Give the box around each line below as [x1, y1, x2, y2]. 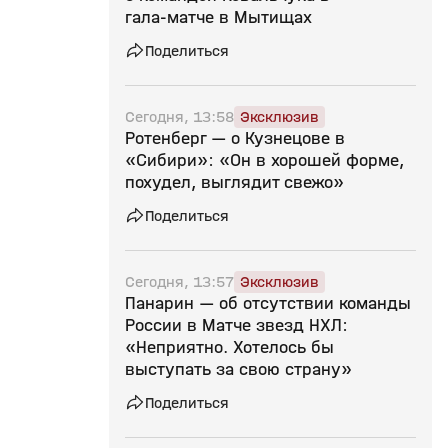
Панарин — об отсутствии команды [125, 293, 411, 314]
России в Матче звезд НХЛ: [125, 315, 348, 336]
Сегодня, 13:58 [125, 107, 234, 126]
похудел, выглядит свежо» [125, 172, 344, 193]
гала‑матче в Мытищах [125, 7, 312, 28]
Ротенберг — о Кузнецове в [125, 128, 345, 149]
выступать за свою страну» [125, 359, 352, 380]
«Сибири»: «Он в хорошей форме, [125, 150, 404, 171]
